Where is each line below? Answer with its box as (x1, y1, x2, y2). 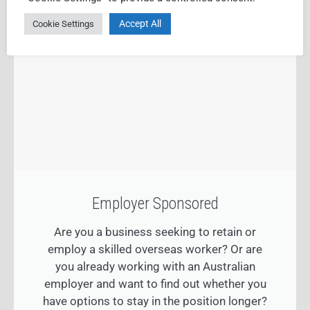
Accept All (119, 17, 161, 29)
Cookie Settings (33, 18, 94, 29)
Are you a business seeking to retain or (54, 225, 256, 239)
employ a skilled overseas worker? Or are (48, 242, 262, 257)
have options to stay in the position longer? (43, 294, 267, 309)
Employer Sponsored (91, 194, 219, 214)
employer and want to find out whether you (44, 277, 266, 291)
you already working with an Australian (55, 259, 255, 274)
